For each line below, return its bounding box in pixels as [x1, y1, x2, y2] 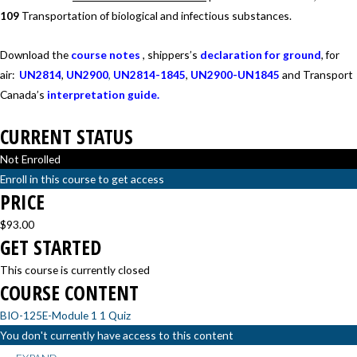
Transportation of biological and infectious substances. [19, 9, 294, 23]
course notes [71, 47, 140, 61]
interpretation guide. [47, 87, 159, 101]
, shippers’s [140, 47, 200, 61]
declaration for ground [200, 47, 321, 61]
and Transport [280, 67, 353, 81]
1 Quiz [100, 308, 131, 322]
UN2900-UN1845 [190, 67, 280, 81]
